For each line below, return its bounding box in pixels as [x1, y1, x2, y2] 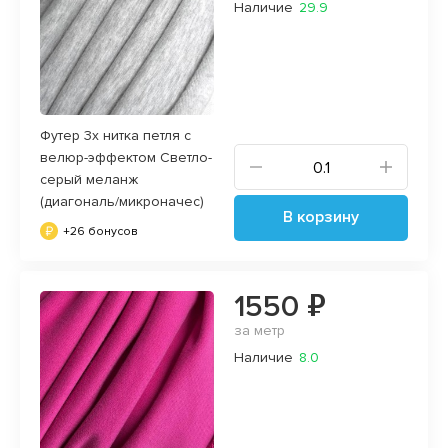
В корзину [283, 206, 359, 227]
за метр [234, 321, 285, 339]
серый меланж [40, 170, 138, 188]
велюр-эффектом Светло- [40, 148, 212, 166]
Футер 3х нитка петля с [40, 126, 191, 144]
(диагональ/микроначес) [40, 192, 204, 210]
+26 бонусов [63, 223, 138, 239]
